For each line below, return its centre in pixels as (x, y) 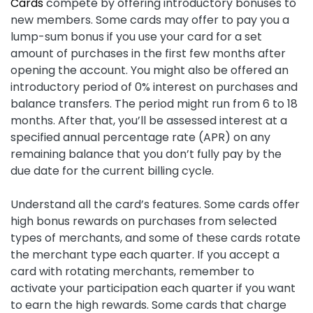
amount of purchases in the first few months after (148, 54)
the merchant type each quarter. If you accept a (145, 255)
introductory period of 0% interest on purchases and (154, 87)
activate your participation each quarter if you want (153, 289)
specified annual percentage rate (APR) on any (140, 138)
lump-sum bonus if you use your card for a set (136, 37)
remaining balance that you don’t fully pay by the (146, 154)
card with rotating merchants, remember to (132, 272)
